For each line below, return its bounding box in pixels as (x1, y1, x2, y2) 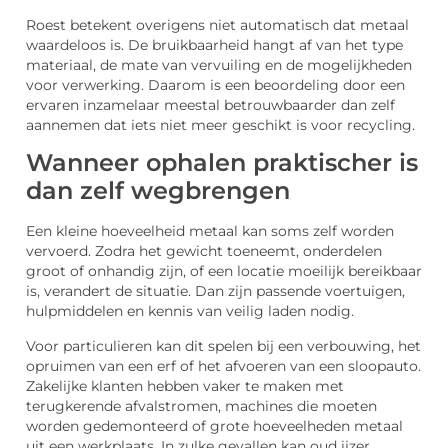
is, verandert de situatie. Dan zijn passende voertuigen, (26, 283, 405, 300)
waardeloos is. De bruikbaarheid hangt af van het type (26, 36, 403, 53)
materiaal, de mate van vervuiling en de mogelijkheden (26, 56, 412, 73)
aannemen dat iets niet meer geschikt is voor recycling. (26, 116, 415, 133)
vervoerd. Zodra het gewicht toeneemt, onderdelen (26, 243, 382, 260)
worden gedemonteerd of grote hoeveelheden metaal (26, 417, 403, 434)
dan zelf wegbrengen (26, 176, 290, 206)
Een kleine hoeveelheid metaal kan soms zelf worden (26, 223, 394, 240)
